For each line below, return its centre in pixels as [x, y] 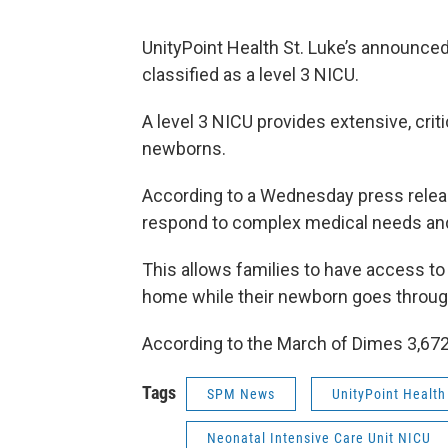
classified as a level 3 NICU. [250, 74]
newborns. [184, 148]
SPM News [241, 393]
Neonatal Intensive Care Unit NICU [319, 437]
